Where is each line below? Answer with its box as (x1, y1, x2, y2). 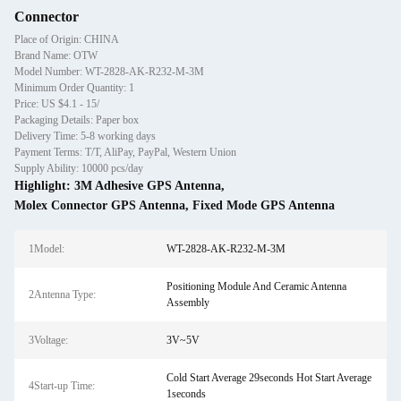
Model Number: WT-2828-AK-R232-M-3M (14, 65, 204, 78)
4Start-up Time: (29, 380, 95, 392)
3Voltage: (29, 334, 68, 346)
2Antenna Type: (29, 288, 96, 301)
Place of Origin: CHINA (14, 33, 119, 46)
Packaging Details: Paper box (14, 114, 139, 126)
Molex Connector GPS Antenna (14, 199, 185, 212)
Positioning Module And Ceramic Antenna (166, 280, 346, 293)
